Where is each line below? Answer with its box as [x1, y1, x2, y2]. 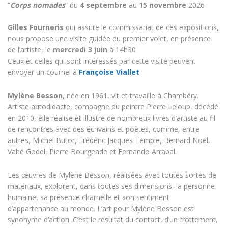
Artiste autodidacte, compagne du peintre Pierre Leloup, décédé [8, 102, 218, 112]
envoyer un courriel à [8, 67, 79, 77]
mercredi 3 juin [53, 45, 107, 55]
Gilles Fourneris [8, 22, 64, 33]
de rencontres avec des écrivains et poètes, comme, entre [8, 124, 199, 134]
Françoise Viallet [79, 67, 139, 77]
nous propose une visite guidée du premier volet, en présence [8, 34, 211, 44]
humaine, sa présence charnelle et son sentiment [8, 192, 169, 203]
